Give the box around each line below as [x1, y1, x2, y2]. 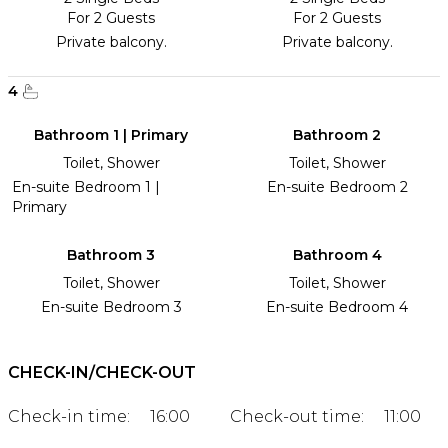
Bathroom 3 [67, 246, 155, 265]
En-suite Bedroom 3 [40, 298, 182, 317]
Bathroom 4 [292, 246, 382, 265]
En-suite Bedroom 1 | [12, 178, 160, 197]
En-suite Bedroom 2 [266, 178, 408, 197]
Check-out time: [230, 407, 364, 427]
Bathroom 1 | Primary [34, 126, 188, 145]
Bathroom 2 [293, 126, 381, 145]
